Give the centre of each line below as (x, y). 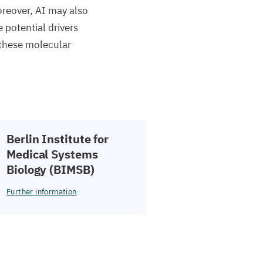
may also (67, 11)
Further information (42, 192)
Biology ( (30, 169)
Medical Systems (52, 154)
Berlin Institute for (58, 139)
